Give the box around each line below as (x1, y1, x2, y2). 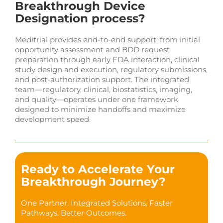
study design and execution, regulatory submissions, (14, 64, 208, 74)
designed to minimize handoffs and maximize (14, 104, 186, 114)
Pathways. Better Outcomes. (21, 208, 127, 218)
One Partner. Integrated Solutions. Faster (21, 198, 173, 208)
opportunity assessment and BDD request (14, 44, 170, 54)
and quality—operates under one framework (14, 94, 178, 104)
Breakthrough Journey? (21, 174, 166, 189)
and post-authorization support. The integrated (14, 74, 189, 84)
